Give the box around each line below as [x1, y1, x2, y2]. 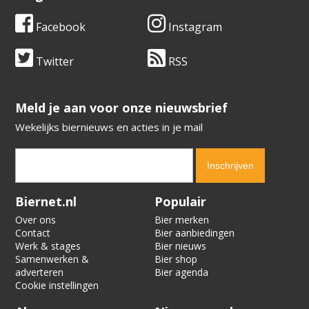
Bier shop [154, 252, 197, 266]
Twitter [33, 53, 74, 69]
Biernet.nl [15, 192, 77, 210]
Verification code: [15, 189, 95, 203]
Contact [15, 226, 51, 239]
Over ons [15, 212, 57, 226]
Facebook [33, 19, 86, 34]
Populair [154, 192, 206, 210]
